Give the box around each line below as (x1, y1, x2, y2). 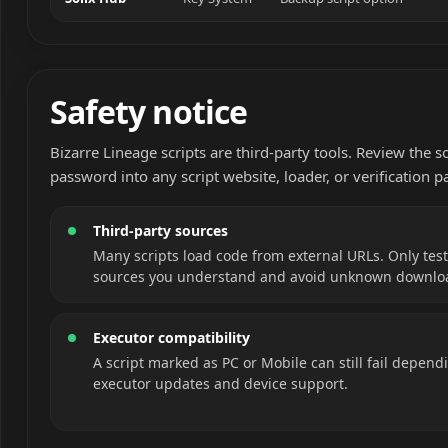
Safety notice (50, 90, 248, 133)
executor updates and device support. (93, 374, 348, 393)
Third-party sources (93, 221, 228, 240)
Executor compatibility (93, 328, 250, 347)
